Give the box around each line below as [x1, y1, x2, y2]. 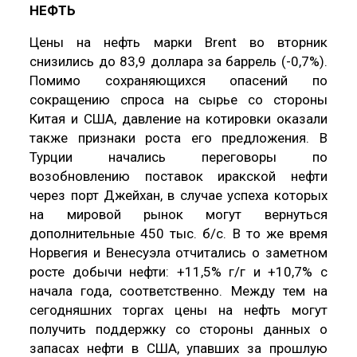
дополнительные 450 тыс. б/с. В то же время [29, 225, 328, 241]
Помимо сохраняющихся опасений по [29, 72, 328, 88]
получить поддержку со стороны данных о [29, 320, 328, 337]
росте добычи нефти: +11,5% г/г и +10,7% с [29, 263, 328, 280]
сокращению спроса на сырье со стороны [29, 91, 328, 108]
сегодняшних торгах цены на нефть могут [29, 301, 328, 318]
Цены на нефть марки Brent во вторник [29, 33, 328, 50]
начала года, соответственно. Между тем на [29, 282, 328, 299]
